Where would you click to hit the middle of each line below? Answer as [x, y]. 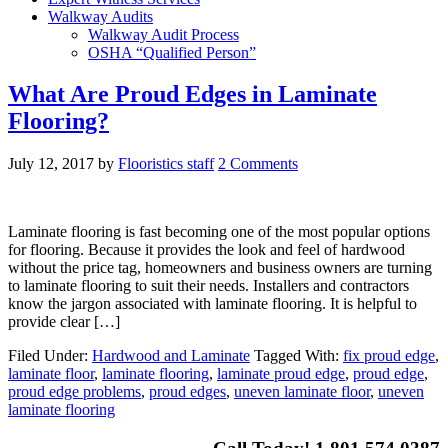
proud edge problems [74, 392]
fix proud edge [389, 356]
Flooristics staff [166, 164]
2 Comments [258, 164]
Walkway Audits [100, 16]
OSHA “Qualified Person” [172, 52]
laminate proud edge [281, 374]
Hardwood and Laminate [171, 356]
